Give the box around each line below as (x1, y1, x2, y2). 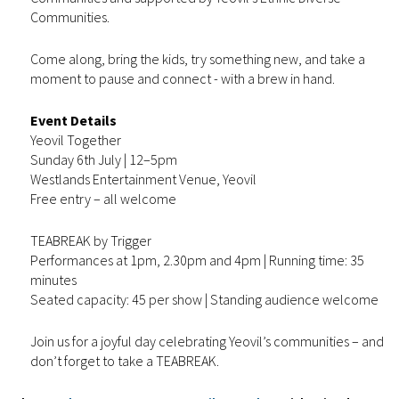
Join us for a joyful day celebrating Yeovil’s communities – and (29, 331, 384, 350)
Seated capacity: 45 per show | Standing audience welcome (29, 289, 379, 308)
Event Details (29, 110, 117, 129)
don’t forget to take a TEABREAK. (29, 351, 219, 370)
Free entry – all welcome (29, 189, 176, 208)
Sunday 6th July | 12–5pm (29, 150, 177, 168)
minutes (29, 270, 77, 289)
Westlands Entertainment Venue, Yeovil (29, 169, 256, 188)
